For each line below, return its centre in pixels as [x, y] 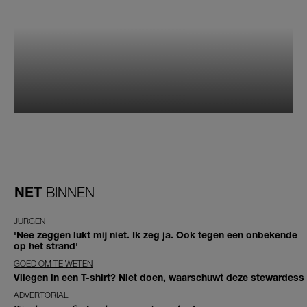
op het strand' [46, 246]
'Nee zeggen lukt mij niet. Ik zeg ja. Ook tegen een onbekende [156, 235]
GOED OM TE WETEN [53, 264]
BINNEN [70, 192]
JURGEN [29, 221]
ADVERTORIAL [41, 295]
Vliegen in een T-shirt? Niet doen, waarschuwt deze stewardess [159, 278]
